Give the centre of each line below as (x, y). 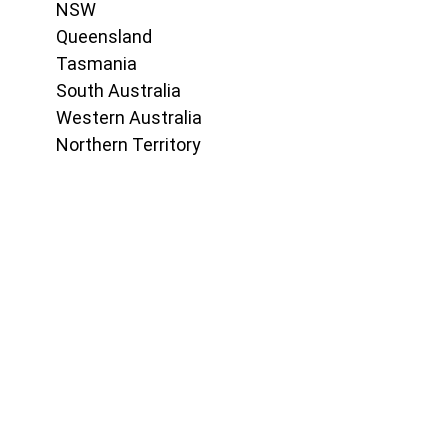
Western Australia (129, 117)
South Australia (118, 90)
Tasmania (96, 63)
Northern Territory (128, 144)
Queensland (104, 36)
